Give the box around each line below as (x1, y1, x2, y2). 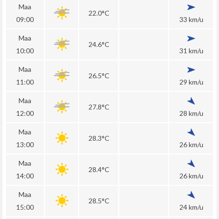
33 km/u (179, 15, 203, 23)
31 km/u (179, 46, 203, 55)
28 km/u (179, 109, 203, 117)
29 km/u (179, 78, 203, 86)
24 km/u (179, 203, 203, 211)
